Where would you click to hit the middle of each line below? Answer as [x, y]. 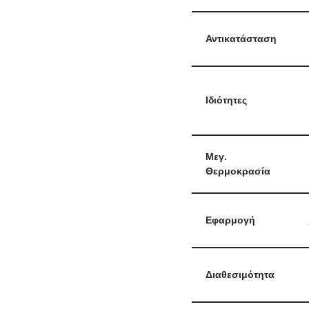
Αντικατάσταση [241, 39]
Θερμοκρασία [238, 171]
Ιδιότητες [226, 100]
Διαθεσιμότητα [240, 275]
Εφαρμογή [230, 220]
